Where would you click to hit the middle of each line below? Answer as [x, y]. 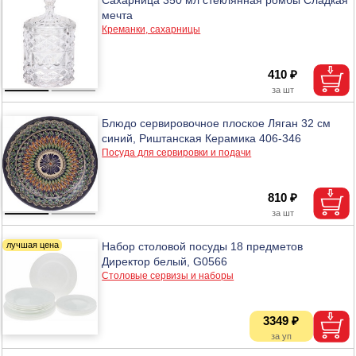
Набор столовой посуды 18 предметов [203, 246]
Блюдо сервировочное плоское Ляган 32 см [217, 123]
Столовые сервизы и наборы [168, 275]
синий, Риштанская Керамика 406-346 [202, 138]
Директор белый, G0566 [165, 261]
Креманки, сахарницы [151, 29]
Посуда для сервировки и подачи [177, 152]
